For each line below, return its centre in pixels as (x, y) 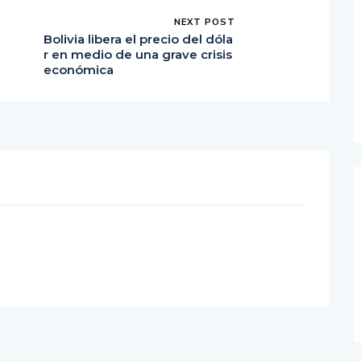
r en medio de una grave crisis (138, 55)
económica (79, 70)
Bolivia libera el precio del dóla (138, 39)
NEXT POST (205, 22)
